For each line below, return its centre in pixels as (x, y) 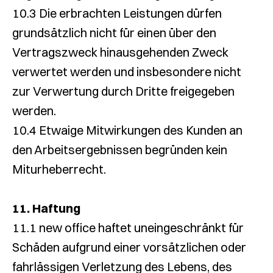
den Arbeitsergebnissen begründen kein (120, 150)
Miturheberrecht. (59, 169)
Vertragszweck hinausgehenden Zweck (120, 52)
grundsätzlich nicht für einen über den (114, 33)
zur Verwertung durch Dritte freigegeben (123, 91)
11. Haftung (46, 208)
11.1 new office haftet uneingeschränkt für (128, 228)
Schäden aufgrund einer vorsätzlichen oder (129, 247)
